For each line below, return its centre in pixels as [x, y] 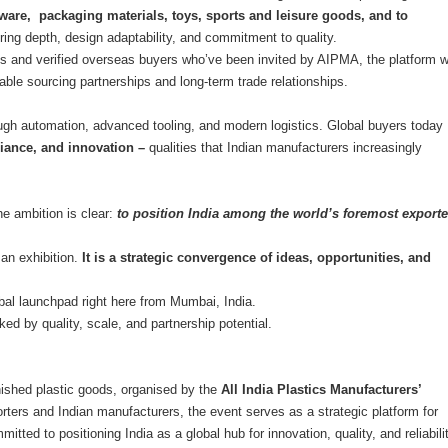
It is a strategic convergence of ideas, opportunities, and [256, 257]
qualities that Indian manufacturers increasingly [283, 147]
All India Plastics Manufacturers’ [321, 389]
